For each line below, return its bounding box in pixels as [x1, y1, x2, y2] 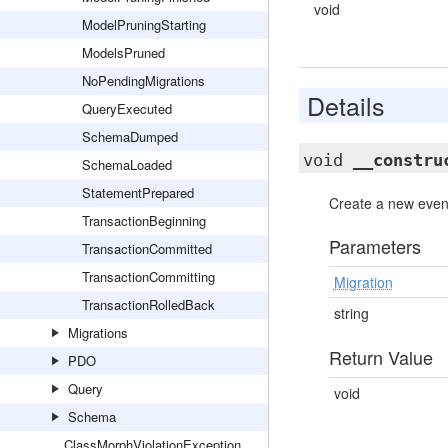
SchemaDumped [82, 127, 178, 146]
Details [306, 87, 385, 123]
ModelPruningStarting [82, 15, 206, 34]
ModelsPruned [82, 43, 165, 62]
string [333, 303, 369, 323]
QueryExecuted [82, 99, 172, 118]
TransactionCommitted [82, 239, 212, 258]
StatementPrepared [82, 183, 194, 202]
